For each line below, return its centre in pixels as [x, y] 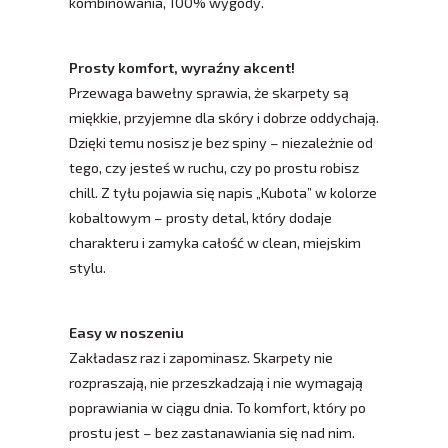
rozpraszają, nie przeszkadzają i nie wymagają [216, 383]
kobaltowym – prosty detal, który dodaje [200, 218]
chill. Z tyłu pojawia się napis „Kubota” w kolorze [223, 193]
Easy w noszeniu [126, 333]
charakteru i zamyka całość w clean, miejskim [215, 243]
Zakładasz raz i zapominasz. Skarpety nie [201, 358]
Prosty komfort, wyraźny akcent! [182, 68]
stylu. [87, 268]
